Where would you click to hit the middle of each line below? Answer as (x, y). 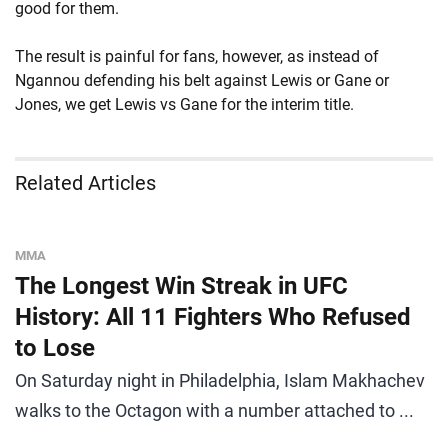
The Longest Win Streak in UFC (181, 286)
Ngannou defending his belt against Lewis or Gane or (202, 80)
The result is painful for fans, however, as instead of (197, 56)
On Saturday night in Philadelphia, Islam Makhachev (220, 380)
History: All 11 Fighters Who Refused (213, 317)
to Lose (55, 348)
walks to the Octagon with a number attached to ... (214, 410)
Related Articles (85, 183)
